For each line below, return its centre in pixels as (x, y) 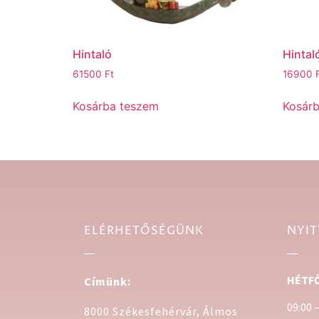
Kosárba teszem (116, 106)
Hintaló (92, 54)
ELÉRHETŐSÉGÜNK (144, 231)
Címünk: (108, 282)
